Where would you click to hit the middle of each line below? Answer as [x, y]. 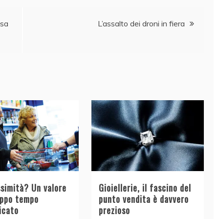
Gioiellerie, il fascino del [145, 188]
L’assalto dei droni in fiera [141, 24]
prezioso [114, 210]
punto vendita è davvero [143, 199]
